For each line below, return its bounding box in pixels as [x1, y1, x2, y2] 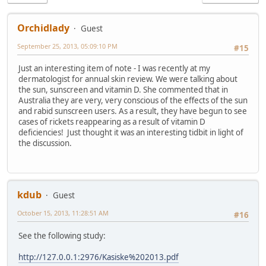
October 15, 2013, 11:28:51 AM [17, 208, 109, 218]
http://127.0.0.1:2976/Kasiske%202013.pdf [18, 251, 179, 262]
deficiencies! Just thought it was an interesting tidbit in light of [18, 127, 243, 138]
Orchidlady [17, 21, 69, 34]
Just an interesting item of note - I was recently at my [18, 63, 210, 74]
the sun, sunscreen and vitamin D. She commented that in [18, 84, 228, 96]
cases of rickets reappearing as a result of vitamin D [18, 116, 205, 128]
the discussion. [18, 138, 72, 149]
